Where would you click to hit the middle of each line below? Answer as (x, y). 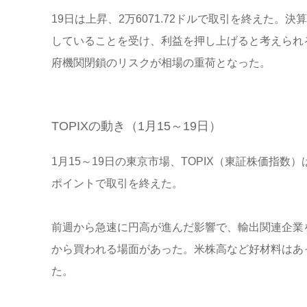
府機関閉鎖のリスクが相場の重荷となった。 (161, 63)
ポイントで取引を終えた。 (117, 184)
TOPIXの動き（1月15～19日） (136, 126)
